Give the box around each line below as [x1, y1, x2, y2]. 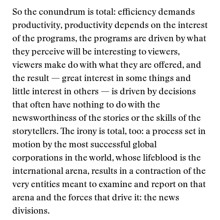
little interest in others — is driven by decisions [12, 88, 196, 97]
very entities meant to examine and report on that [12, 181, 206, 190]
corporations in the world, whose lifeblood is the [12, 154, 201, 163]
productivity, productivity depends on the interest [12, 22, 208, 30]
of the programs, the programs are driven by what [12, 35, 206, 44]
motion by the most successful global [12, 141, 157, 150]
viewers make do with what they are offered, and [12, 61, 201, 70]
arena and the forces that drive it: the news [12, 194, 179, 203]
